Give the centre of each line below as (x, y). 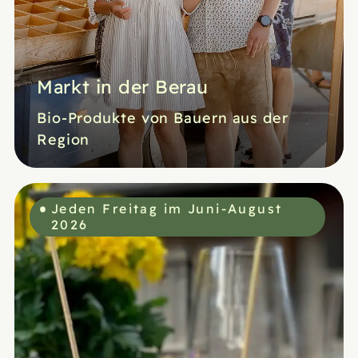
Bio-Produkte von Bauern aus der (162, 117)
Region (63, 139)
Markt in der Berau (122, 86)
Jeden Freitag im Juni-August (167, 208)
